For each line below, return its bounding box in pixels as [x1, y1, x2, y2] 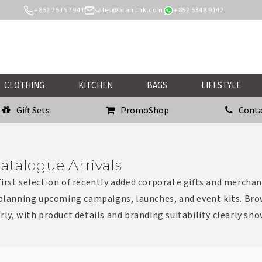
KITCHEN [78, 80, 113, 91]
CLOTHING [4, 80, 44, 91]
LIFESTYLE [201, 80, 241, 91]
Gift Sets [16, 104, 50, 116]
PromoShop [120, 104, 169, 116]
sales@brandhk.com [94, 5, 164, 15]
